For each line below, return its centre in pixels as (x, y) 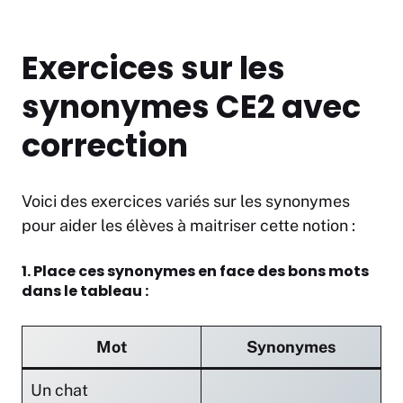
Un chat (59, 390)
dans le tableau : (85, 291)
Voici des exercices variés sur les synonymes (186, 201)
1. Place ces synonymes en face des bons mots (195, 272)
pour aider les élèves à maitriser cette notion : (190, 226)
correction (105, 146)
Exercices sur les (153, 68)
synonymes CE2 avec (191, 107)
